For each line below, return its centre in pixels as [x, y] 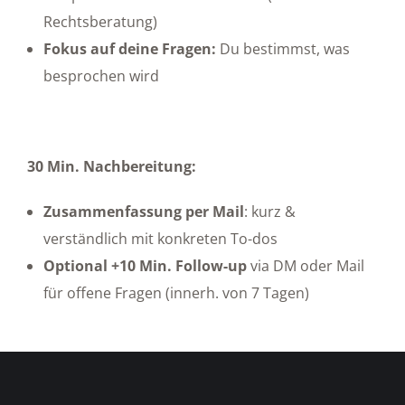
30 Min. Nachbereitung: [112, 166]
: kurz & [270, 211]
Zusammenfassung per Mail [144, 211]
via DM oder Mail [306, 265]
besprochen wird [101, 75]
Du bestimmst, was [283, 48]
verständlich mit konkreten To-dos [160, 238]
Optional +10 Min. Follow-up [145, 265]
